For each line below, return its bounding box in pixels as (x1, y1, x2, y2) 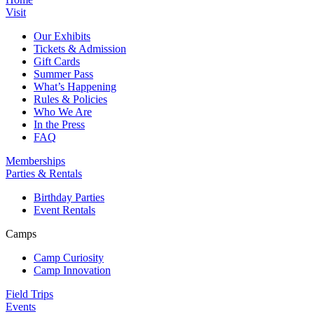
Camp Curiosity (34, 251, 104, 264)
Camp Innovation (34, 264, 111, 276)
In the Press (34, 118, 85, 130)
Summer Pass (34, 67, 93, 80)
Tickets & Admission (34, 42, 126, 55)
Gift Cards (34, 55, 80, 67)
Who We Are (34, 105, 92, 118)
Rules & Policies (34, 93, 107, 105)
